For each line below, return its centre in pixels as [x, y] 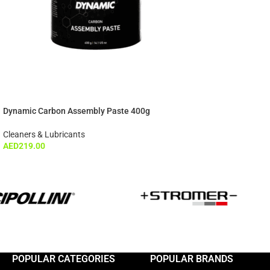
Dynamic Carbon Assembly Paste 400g [77, 111]
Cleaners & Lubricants [44, 134]
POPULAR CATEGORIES [64, 259]
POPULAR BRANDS [192, 259]
